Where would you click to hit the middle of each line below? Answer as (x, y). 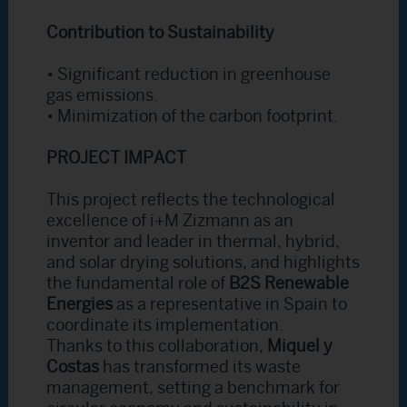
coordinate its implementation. (165, 326)
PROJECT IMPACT (117, 159)
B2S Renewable (289, 284)
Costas (73, 367)
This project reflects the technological (191, 200)
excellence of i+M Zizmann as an (170, 221)
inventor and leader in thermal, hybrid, (194, 242)
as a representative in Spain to (230, 305)
